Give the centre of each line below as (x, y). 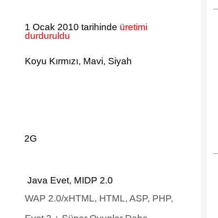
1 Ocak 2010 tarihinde (72, 27)
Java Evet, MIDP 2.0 (69, 180)
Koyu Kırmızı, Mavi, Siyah (78, 61)
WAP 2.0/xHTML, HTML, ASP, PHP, (99, 198)
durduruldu (47, 36)
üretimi (134, 27)
